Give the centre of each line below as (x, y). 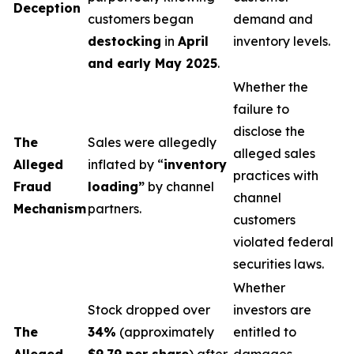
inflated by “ (126, 164)
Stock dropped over (149, 310)
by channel (179, 186)
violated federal (283, 242)
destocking (124, 41)
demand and (273, 19)
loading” (116, 186)
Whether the (271, 87)
